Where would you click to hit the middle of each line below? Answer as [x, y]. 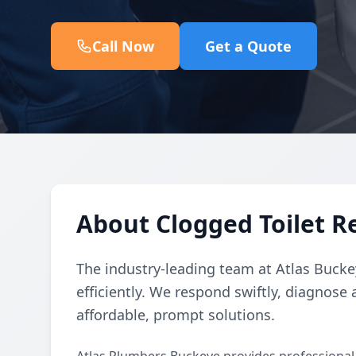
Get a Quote [248, 46]
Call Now [123, 46]
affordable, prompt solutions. [176, 315]
